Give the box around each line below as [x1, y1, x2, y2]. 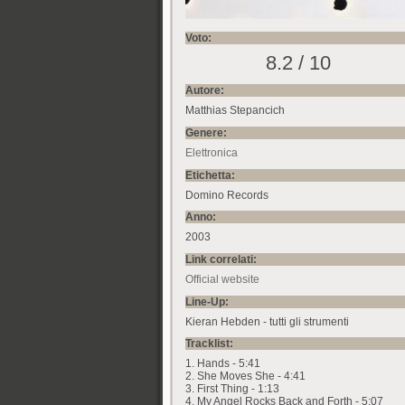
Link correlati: [185, 252, 259, 266]
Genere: [185, 126, 230, 139]
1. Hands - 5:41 [185, 357, 260, 371]
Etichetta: [185, 168, 238, 182]
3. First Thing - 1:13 [185, 382, 279, 396]
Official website [185, 272, 259, 286]
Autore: [185, 84, 227, 98]
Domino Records [185, 188, 268, 202]
